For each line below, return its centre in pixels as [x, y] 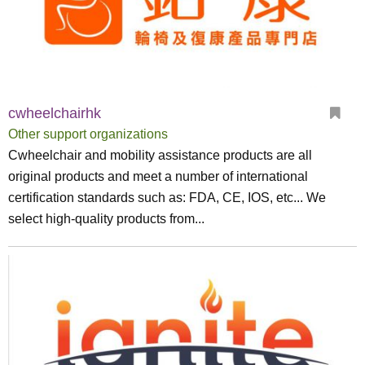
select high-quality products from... [106, 219]
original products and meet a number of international [158, 176]
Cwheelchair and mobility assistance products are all [160, 155]
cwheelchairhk [55, 113]
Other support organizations [88, 134]
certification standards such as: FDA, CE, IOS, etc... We [167, 198]
